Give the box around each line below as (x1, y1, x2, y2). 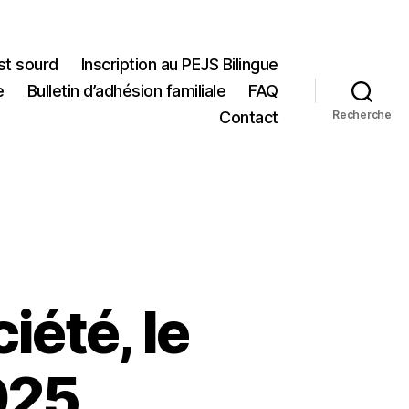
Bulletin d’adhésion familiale (26, 80, 226, 100)
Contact (219, 107, 278, 127)
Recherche (332, 108, 392, 121)
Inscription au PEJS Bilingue (80, 54, 278, 74)
